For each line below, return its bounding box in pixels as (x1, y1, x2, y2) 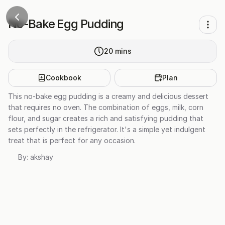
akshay (30, 153, 53, 161)
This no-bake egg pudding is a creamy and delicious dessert (8, 92, 208, 100)
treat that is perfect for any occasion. (8, 136, 136, 145)
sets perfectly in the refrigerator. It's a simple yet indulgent (8, 125, 205, 134)
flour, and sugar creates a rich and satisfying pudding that (8, 114, 203, 123)
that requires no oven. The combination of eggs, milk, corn (8, 103, 203, 111)
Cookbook (45, 73, 81, 82)
